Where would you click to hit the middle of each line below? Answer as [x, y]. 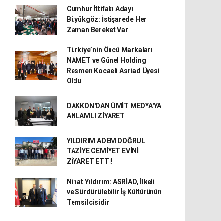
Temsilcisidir [88, 202]
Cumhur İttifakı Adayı [100, 9]
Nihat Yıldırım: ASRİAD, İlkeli [111, 182]
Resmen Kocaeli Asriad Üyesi [113, 71]
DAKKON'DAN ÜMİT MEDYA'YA [114, 106]
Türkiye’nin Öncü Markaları [109, 50]
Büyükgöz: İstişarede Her [107, 19]
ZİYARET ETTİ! [90, 161]
